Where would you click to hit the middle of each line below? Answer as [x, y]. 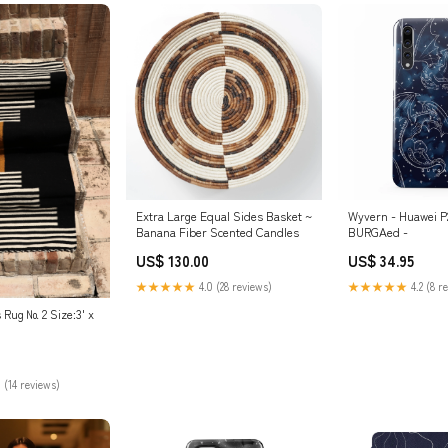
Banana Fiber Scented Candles [217, 232]
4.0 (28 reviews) [234, 286]
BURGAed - [378, 232]
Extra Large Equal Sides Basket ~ [224, 216]
